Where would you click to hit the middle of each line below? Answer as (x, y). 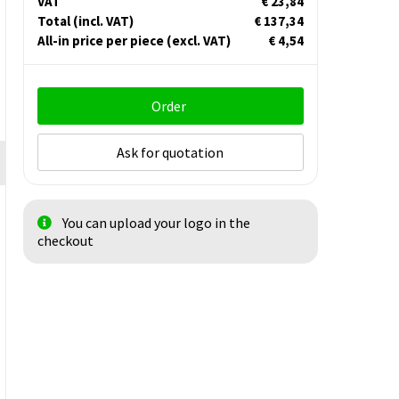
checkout (65, 241)
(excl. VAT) (198, 41)
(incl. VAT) (103, 21)
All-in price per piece (102, 41)
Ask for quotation (171, 153)
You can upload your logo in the (156, 223)
